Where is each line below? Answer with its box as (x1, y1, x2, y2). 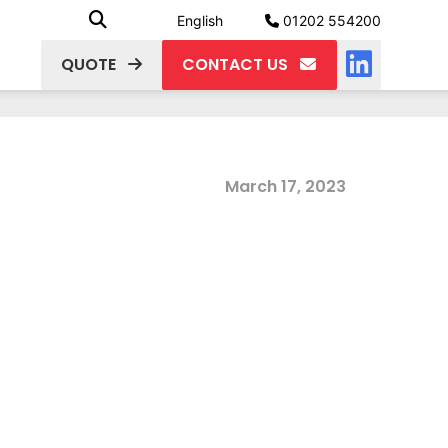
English (176, 12, 223, 29)
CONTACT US (181, 53, 288, 76)
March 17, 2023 (225, 175, 346, 198)
